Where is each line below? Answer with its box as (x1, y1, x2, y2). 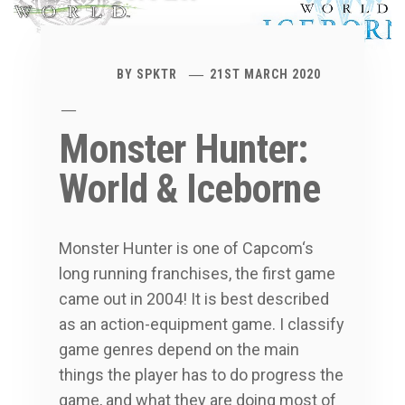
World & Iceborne (59, 165, 320, 212)
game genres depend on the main (59, 339, 299, 359)
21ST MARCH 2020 (210, 66, 322, 81)
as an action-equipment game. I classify (59, 314, 344, 334)
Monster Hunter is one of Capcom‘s (59, 238, 314, 258)
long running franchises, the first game (59, 263, 335, 283)
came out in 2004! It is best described (59, 288, 329, 308)
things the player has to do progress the (59, 364, 344, 384)
